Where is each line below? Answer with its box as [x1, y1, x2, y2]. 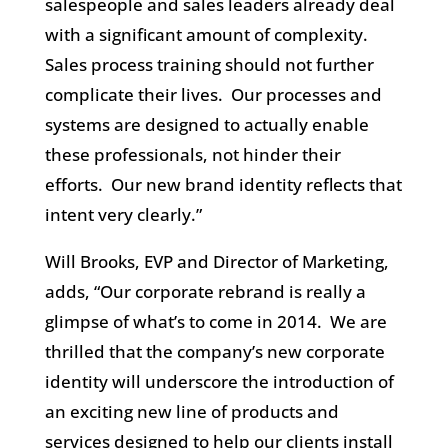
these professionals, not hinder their [44, 142, 341, 166]
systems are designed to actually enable [44, 112, 369, 136]
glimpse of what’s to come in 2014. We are [44, 309, 387, 333]
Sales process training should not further [44, 52, 374, 76]
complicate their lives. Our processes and [44, 82, 382, 106]
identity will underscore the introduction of [44, 369, 394, 393]
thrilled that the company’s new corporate [44, 339, 385, 363]
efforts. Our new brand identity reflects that [44, 172, 402, 196]
